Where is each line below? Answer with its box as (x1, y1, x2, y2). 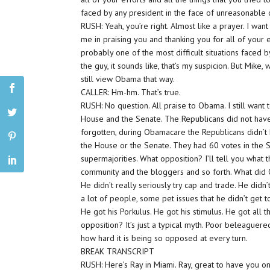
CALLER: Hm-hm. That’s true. (81, 87, 181, 98)
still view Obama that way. (81, 74, 175, 84)
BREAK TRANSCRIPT (81, 246, 155, 257)
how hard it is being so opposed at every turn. (81, 233, 248, 243)
